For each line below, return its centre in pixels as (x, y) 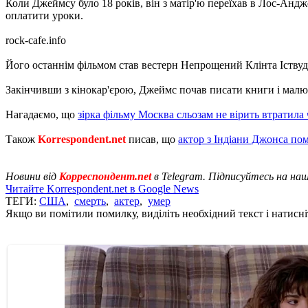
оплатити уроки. (44, 15)
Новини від (32, 176)
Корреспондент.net (105, 176)
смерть (90, 201)
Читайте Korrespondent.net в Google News (102, 188)
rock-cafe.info (36, 40)
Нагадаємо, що (42, 114)
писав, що (152, 139)
